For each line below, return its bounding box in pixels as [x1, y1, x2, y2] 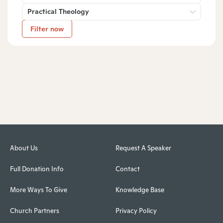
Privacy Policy [115, 207, 157, 216]
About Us [10, 144, 38, 153]
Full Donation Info [10, 165, 64, 174]
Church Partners [10, 207, 59, 216]
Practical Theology [27, 6, 89, 16]
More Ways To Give [10, 186, 67, 195]
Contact [115, 165, 140, 174]
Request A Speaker [115, 144, 171, 153]
